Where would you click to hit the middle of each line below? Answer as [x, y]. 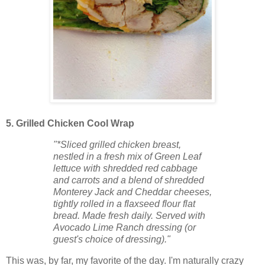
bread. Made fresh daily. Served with [129, 215]
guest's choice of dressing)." [112, 239]
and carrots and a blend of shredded [129, 180]
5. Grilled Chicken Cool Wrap [70, 123]
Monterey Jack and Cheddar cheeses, [132, 192]
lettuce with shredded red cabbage [125, 168]
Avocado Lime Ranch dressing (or [125, 227]
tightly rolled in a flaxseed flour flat [124, 203]
